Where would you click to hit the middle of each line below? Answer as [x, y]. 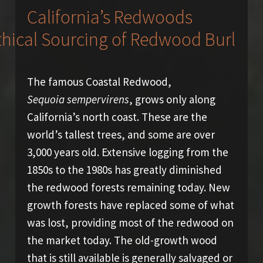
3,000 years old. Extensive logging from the [127, 152]
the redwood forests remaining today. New [128, 187]
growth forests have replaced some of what [130, 205]
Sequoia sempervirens [78, 99]
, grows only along [172, 99]
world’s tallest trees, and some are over [121, 134]
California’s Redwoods [109, 17]
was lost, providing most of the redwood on [130, 222]
